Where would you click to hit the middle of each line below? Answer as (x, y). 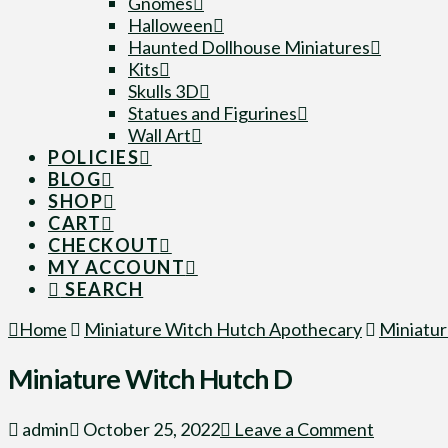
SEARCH (102, 289)
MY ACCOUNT (117, 267)
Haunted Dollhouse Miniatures (249, 47)
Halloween (170, 25)
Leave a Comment (302, 428)
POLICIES (94, 157)
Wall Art (159, 135)
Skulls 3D (163, 91)
